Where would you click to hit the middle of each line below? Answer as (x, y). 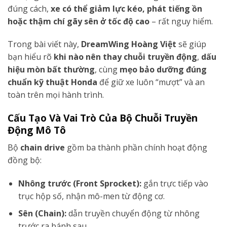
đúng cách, (29, 8)
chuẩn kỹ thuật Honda (52, 82)
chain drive (43, 147)
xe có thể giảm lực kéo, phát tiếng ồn (126, 8)
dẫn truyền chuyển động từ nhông (133, 214)
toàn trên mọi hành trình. (56, 95)
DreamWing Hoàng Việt (129, 44)
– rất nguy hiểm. (181, 21)
